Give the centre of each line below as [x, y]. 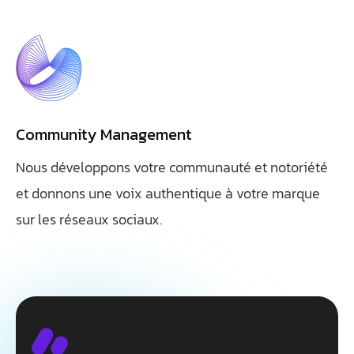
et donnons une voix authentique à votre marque [168, 193]
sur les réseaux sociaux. [89, 219]
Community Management [104, 134]
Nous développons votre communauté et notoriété [172, 167]
